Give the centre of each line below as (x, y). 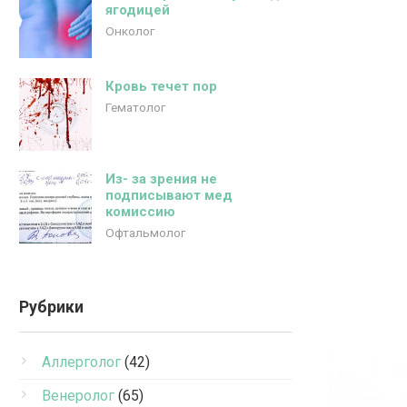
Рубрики (51, 307)
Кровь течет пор (161, 86)
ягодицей (138, 10)
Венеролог (78, 396)
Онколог (130, 31)
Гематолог (135, 107)
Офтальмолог (145, 233)
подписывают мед (169, 195)
